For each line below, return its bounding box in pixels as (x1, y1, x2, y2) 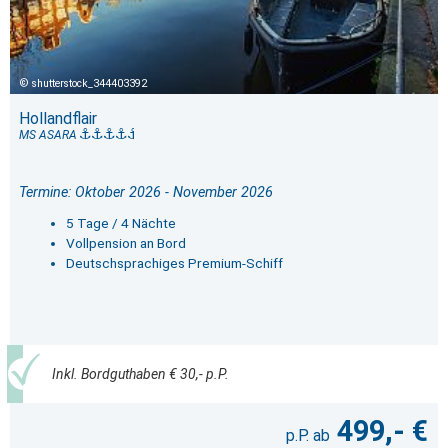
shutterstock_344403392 (32, 77, 147, 91)
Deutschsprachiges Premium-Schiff (65, 255, 283, 272)
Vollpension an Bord (65, 235, 186, 252)
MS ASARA (18, 128, 80, 143)
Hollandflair (18, 109, 97, 129)
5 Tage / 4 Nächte (65, 215, 176, 232)
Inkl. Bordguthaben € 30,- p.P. (51, 365, 229, 382)
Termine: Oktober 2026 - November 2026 (18, 184, 273, 202)
